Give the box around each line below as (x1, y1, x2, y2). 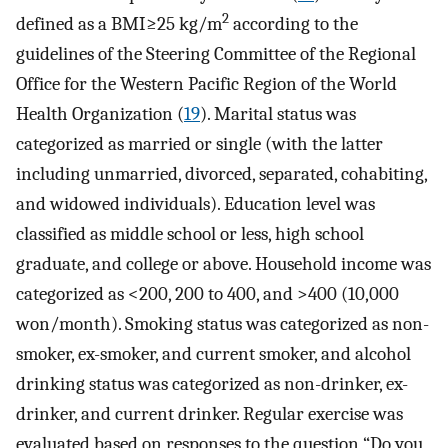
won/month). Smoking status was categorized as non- (16, 312, 429, 335)
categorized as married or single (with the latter (16, 132, 383, 155)
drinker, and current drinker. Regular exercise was (16, 402, 403, 425)
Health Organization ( (16, 102, 184, 125)
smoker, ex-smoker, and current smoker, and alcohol (16, 342, 411, 365)
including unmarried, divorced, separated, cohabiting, (16, 162, 427, 185)
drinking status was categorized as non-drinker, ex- (16, 372, 408, 395)
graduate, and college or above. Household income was (16, 252, 431, 275)
